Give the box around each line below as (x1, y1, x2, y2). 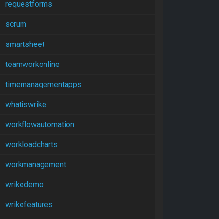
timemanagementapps (5, 80, 82, 89)
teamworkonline (5, 60, 60, 69)
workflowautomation (5, 120, 74, 129)
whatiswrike (5, 100, 46, 109)
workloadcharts (5, 140, 58, 149)
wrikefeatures (5, 200, 53, 209)
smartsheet (5, 40, 44, 49)
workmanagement (5, 160, 66, 169)
